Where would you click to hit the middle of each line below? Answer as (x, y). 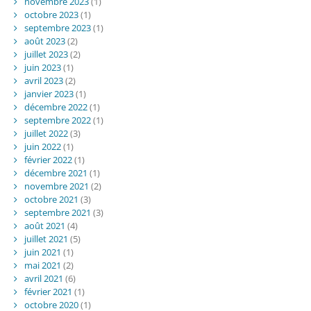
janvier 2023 (49, 94)
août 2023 (44, 41)
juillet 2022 (46, 134)
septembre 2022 (57, 120)
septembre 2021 (57, 213)
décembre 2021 (56, 173)
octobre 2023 (51, 15)
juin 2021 (42, 252)
